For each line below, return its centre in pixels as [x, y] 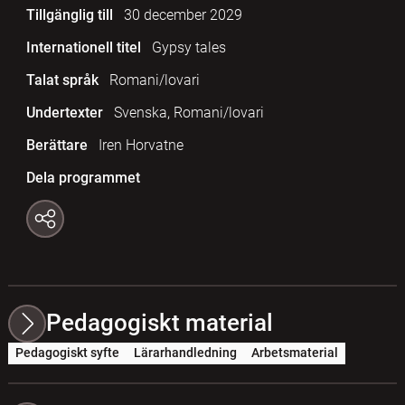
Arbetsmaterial [294, 353]
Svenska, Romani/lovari [188, 112]
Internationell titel [83, 47]
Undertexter [64, 112]
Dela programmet [83, 177]
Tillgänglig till [69, 14]
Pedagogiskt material [159, 323]
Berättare [57, 145]
